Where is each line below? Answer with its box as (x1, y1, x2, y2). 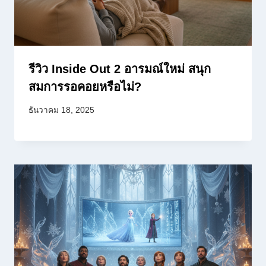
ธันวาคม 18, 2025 (28, 105, 94, 115)
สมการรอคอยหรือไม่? (28, 80, 141, 94)
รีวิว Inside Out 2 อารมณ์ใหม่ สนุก (28, 62, 211, 76)
